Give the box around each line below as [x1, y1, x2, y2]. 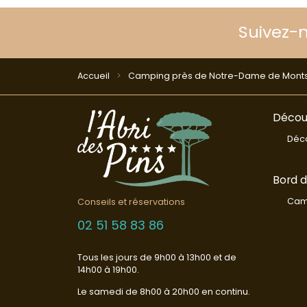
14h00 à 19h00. [77, 263, 139, 275]
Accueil [77, 70, 110, 82]
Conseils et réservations [77, 195, 185, 208]
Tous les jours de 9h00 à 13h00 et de [77, 251, 236, 263]
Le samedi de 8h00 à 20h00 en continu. [77, 285, 250, 297]
